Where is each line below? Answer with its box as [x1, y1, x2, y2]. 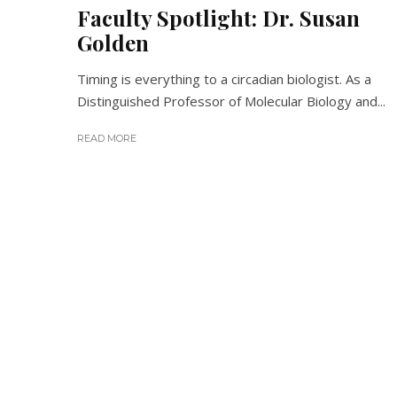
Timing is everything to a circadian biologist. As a [77, 70, 371, 88]
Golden [77, 28, 149, 57]
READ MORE [77, 132, 136, 144]
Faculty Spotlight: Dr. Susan [77, 4, 360, 32]
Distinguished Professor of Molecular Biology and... [77, 92, 385, 110]
